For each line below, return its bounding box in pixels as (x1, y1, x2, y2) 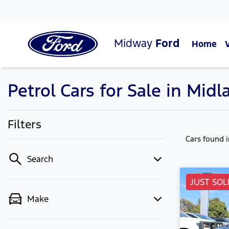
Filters (8, 117, 41, 131)
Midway (114, 36, 155, 50)
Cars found (186, 134, 226, 144)
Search (27, 153, 53, 165)
